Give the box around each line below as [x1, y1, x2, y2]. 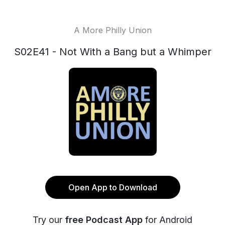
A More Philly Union [73, 25, 152, 35]
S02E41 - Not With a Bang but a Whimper [14, 46, 211, 58]
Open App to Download [68, 182, 157, 192]
